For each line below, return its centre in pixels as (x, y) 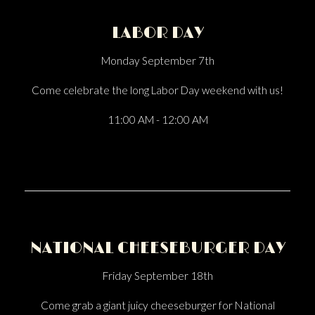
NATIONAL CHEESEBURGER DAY (157, 249)
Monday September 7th (157, 60)
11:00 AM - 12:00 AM (157, 120)
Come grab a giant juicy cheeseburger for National (157, 305)
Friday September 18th (157, 276)
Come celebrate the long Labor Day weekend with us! (157, 90)
